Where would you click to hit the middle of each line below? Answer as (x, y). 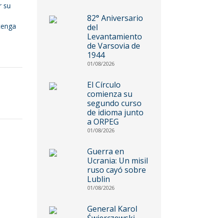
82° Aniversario (115, 18)
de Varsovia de (114, 45)
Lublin (99, 179)
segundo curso (115, 103)
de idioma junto (116, 112)
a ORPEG (103, 121)
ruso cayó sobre (117, 170)
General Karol (112, 209)
